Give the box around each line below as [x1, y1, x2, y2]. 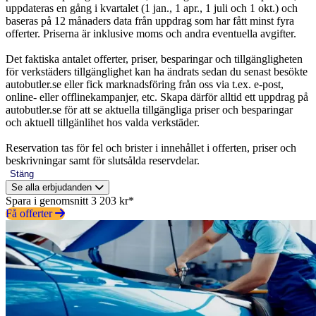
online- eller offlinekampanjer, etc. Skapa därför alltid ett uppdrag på [6, 90, 308, 103]
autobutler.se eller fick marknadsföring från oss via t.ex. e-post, [6, 78, 284, 90]
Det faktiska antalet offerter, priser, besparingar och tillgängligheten [6, 52, 303, 65]
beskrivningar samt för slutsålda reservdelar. [6, 154, 200, 166]
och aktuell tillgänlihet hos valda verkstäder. [6, 116, 200, 128]
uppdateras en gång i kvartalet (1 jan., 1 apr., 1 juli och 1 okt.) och [6, 1, 298, 14]
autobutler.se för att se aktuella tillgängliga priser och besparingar [6, 103, 293, 116]
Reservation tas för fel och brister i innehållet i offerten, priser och [6, 141, 296, 154]
